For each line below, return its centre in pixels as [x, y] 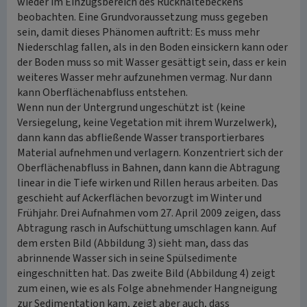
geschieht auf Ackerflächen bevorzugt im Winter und [139, 198]
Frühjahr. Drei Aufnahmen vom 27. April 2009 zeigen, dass [149, 213]
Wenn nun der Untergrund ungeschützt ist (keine [131, 108]
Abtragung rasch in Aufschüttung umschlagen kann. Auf [147, 228]
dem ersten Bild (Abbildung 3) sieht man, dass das [133, 243]
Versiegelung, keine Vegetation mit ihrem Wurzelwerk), [147, 123]
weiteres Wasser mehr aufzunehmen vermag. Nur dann [145, 77]
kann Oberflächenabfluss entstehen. [102, 93]
